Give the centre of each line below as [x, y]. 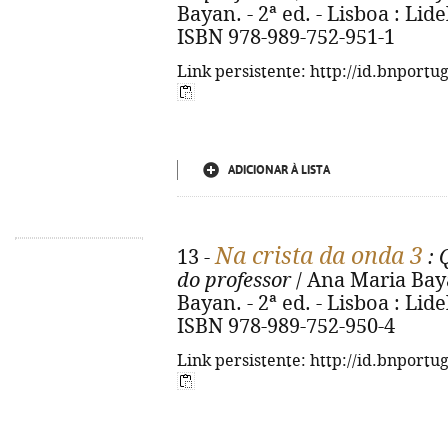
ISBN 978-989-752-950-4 [286, 326]
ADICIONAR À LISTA [279, 170]
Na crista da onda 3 [319, 256]
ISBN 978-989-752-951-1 [286, 37]
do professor [234, 280]
